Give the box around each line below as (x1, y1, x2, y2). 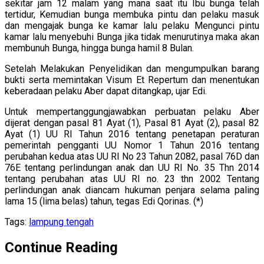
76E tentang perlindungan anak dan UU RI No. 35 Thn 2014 (5, 161, 259, 173)
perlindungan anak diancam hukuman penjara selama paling (5, 184, 259, 196)
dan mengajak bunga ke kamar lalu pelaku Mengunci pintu (5, 19, 259, 31)
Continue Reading (5, 239, 118, 256)
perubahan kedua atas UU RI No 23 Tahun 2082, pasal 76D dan (5, 150, 259, 162)
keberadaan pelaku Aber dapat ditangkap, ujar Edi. (5, 85, 207, 97)
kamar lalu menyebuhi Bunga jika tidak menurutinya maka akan (5, 31, 259, 42)
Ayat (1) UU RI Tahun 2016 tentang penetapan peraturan (5, 128, 259, 140)
